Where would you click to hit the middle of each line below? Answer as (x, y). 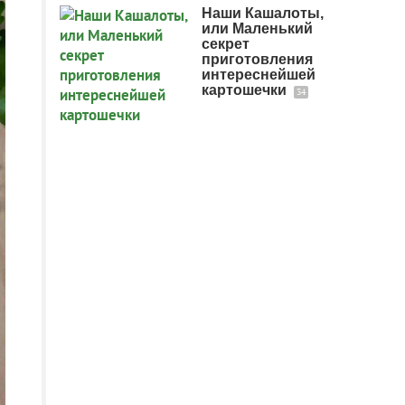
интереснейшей (259, 75)
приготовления (257, 59)
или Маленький (257, 28)
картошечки (246, 90)
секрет (226, 44)
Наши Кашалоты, (263, 13)
